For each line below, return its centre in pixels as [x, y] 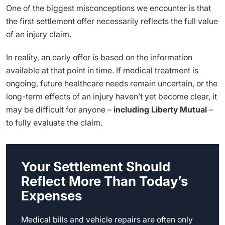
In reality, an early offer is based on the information [99, 57]
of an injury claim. [39, 34]
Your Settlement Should [96, 166]
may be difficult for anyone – [60, 109]
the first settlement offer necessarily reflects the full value [112, 21]
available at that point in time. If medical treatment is [102, 70]
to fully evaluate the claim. [54, 123]
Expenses [51, 196]
